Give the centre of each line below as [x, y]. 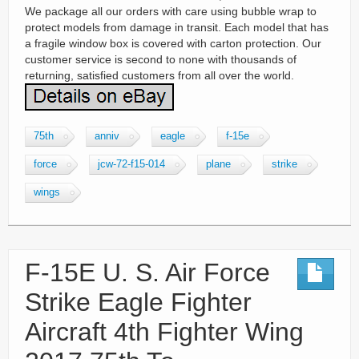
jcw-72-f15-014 [131, 164]
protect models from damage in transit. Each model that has [177, 27]
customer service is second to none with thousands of [161, 59]
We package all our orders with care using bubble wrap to [171, 11]
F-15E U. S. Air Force [147, 272]
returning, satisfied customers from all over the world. [159, 75]
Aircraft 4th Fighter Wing [164, 332]
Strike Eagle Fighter [138, 302]
